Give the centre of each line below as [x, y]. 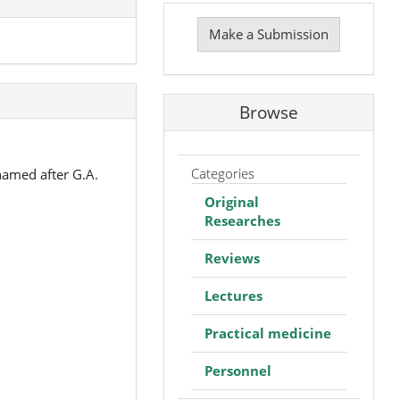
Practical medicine [267, 333]
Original [231, 201]
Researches [242, 220]
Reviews [232, 258]
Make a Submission [268, 33]
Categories [222, 173]
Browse [268, 113]
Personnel [237, 370]
